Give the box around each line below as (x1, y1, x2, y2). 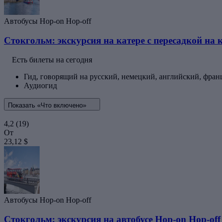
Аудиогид (24, 81, 57, 90)
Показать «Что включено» (8, 101, 88, 109)
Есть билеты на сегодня (12, 55, 92, 64)
